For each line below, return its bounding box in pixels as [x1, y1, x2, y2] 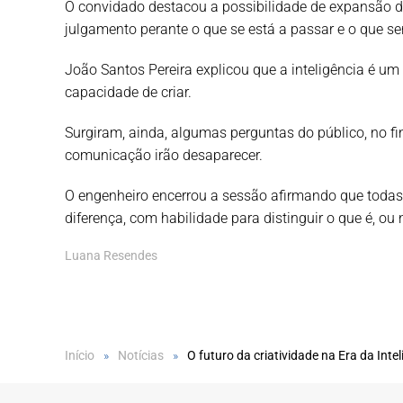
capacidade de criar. [65, 84, 192, 102]
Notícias [118, 348, 164, 363]
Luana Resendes [65, 248, 157, 264]
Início [65, 348, 94, 363]
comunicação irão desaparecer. [65, 147, 263, 165]
